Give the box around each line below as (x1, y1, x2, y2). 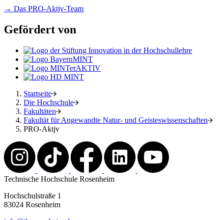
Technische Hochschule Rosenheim (4, 174, 114, 183)
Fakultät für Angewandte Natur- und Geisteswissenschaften (24, 115, 208, 124)
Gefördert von (4, 23, 76, 36)
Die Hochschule (24, 98, 74, 107)
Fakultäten (24, 107, 56, 115)
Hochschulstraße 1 (4, 191, 61, 200)
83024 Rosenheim (4, 200, 60, 209)
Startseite (24, 89, 52, 98)
